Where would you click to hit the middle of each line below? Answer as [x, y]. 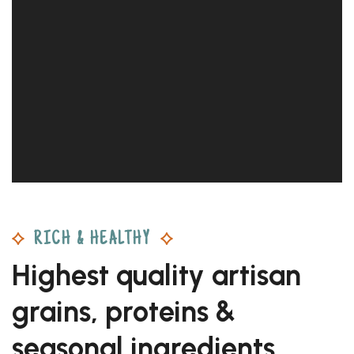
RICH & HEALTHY [92, 240]
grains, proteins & [124, 311]
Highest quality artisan [156, 275]
